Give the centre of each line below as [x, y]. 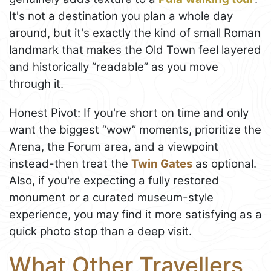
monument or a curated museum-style [111, 197]
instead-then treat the [70, 163]
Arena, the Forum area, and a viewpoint [114, 146]
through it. [36, 83]
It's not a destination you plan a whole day [121, 16]
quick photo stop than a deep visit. [100, 231]
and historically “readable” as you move [114, 67]
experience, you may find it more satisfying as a [135, 214]
